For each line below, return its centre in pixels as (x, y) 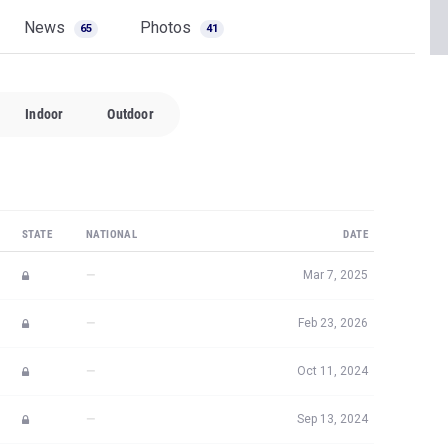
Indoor (44, 114)
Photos (167, 27)
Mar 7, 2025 (335, 275)
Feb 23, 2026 (333, 323)
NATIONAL (112, 234)
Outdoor (130, 114)
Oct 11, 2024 (332, 371)
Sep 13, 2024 (332, 419)
